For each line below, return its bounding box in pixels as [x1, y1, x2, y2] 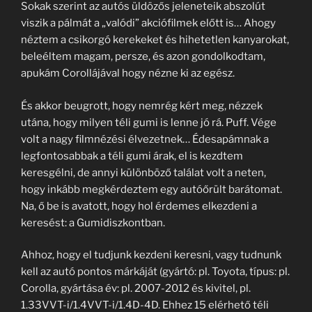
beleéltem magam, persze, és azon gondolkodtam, [21, 50, 265, 63]
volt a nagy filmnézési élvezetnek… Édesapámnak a [21, 132, 269, 146]
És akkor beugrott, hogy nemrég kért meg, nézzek [21, 99, 263, 112]
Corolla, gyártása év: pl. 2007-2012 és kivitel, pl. [21, 282, 251, 295]
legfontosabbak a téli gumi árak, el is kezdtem [21, 149, 243, 162]
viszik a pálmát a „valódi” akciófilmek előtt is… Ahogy [21, 17, 276, 29]
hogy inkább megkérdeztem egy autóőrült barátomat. [21, 182, 282, 196]
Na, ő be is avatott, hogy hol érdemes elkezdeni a [21, 199, 257, 212]
